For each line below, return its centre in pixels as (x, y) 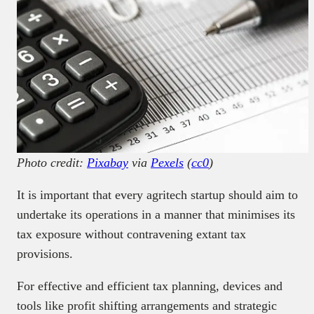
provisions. (47, 254)
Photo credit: (52, 163)
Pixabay (108, 163)
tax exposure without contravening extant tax (131, 234)
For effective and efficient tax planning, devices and (150, 286)
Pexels (167, 163)
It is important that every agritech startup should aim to (157, 195)
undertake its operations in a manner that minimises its (156, 215)
